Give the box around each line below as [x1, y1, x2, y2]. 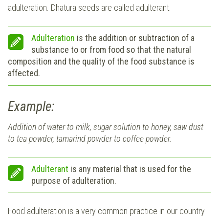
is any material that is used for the [70, 164, 191, 175]
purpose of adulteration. [31, 175, 116, 186]
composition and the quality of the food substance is [8, 56, 195, 67]
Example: [8, 99, 54, 115]
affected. [8, 68, 40, 79]
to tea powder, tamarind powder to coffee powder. [8, 133, 172, 144]
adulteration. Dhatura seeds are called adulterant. [8, 2, 171, 13]
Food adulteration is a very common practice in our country [8, 206, 205, 217]
